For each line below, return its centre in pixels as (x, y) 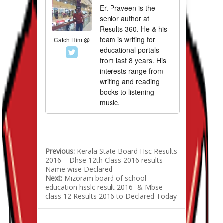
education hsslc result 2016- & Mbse (104, 187)
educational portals (129, 50)
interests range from (131, 71)
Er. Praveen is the (127, 8)
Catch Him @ (72, 40)
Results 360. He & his (133, 29)
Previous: (61, 151)
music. (110, 102)
